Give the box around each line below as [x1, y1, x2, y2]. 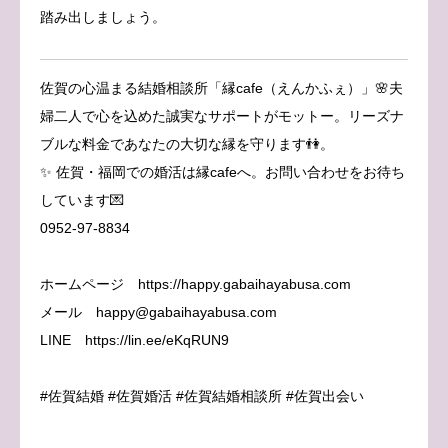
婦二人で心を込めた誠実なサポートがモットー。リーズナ [40, 107, 404, 124]
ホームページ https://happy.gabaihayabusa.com [40, 275, 351, 292]
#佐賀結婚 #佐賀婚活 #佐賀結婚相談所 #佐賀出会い [40, 387, 364, 404]
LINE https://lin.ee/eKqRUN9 [40, 331, 229, 348]
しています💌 [40, 191, 124, 208]
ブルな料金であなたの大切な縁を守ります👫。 [40, 135, 334, 152]
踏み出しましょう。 [40, 8, 166, 25]
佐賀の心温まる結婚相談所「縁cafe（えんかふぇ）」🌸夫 [40, 79, 403, 96]
